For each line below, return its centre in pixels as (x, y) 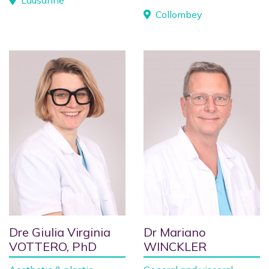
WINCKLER (175, 246)
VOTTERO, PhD (53, 246)
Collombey (178, 14)
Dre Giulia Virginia (60, 232)
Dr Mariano (175, 232)
